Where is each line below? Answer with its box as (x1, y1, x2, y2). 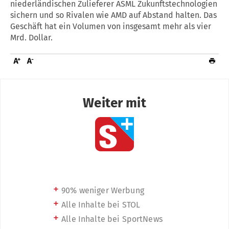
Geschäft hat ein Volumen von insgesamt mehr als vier (10, 21, 211, 31)
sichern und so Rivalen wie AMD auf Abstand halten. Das (10, 10, 217, 20)
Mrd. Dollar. (10, 32, 53, 42)
